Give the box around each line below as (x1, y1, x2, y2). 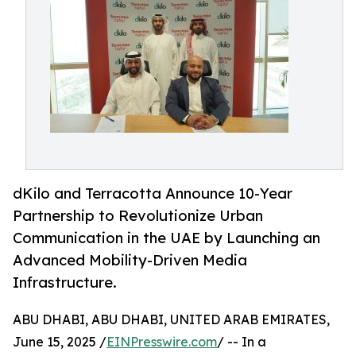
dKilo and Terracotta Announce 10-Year (13, 184, 292, 203)
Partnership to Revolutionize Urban (13, 207, 263, 225)
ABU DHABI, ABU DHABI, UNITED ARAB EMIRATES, (13, 311, 330, 328)
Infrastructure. (13, 273, 117, 292)
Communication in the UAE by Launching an (13, 229, 320, 247)
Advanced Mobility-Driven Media (13, 251, 247, 269)
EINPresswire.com (106, 334, 217, 350)
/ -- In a (217, 334, 266, 350)
